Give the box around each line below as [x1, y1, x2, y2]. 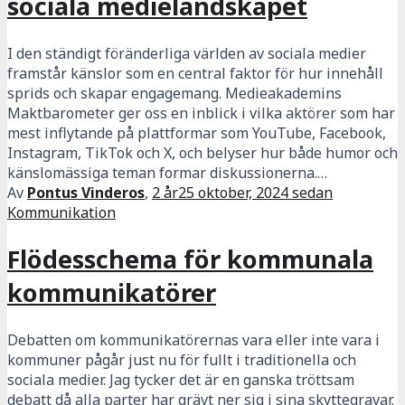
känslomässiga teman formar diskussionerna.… [7, 162, 327, 183]
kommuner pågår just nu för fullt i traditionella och [7, 349, 356, 370]
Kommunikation [7, 202, 116, 222]
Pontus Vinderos [27, 182, 145, 202]
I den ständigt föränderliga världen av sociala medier [7, 42, 366, 63]
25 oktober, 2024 [178, 182, 288, 202]
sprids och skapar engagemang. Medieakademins [7, 82, 342, 103]
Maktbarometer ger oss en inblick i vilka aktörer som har [7, 102, 395, 123]
